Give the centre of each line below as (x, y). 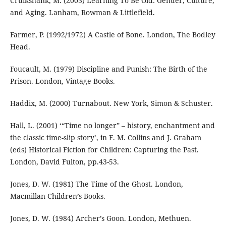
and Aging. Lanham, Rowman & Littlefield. (82, 13)
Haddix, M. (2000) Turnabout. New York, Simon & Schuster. (111, 103)
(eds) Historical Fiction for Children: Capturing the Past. (104, 150)
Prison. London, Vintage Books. (62, 81)
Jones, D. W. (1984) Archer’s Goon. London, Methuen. (100, 218)
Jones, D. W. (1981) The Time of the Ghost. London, (96, 184)
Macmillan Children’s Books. (58, 196)
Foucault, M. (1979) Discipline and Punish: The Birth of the (108, 69)
